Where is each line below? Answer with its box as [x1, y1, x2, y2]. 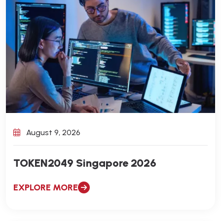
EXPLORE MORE [13, 182, 78, 193]
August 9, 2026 [24, 127, 80, 137]
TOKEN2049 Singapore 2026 [13, 156, 156, 170]
